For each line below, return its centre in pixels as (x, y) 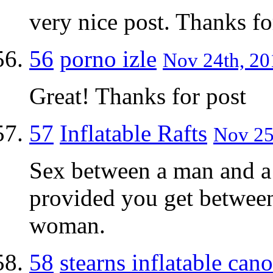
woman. (67, 225)
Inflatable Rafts (133, 133)
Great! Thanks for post (138, 96)
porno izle (108, 58)
